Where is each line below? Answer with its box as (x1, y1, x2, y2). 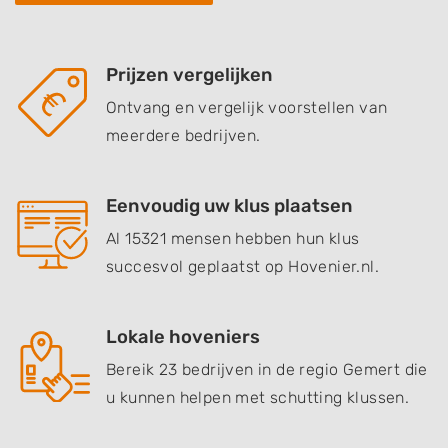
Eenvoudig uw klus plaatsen (106, 195, 353, 217)
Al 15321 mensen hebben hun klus (106, 229, 360, 248)
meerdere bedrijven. (106, 126, 261, 145)
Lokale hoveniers (106, 326, 260, 348)
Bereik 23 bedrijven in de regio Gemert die (106, 360, 428, 379)
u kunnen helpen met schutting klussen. (106, 388, 410, 407)
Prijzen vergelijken (106, 64, 273, 86)
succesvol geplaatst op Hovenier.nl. (106, 257, 379, 276)
